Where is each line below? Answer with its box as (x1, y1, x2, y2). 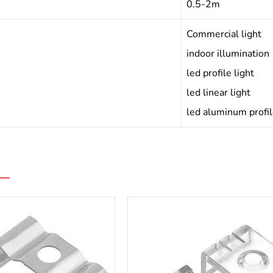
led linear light (186, 86, 250, 99)
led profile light (186, 66, 254, 80)
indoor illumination (186, 47, 269, 60)
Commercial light (186, 27, 261, 41)
